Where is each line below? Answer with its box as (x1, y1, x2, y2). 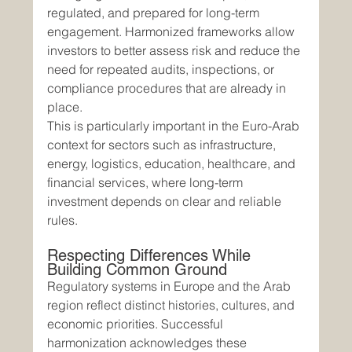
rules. (47, 212, 79, 229)
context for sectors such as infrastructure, (47, 137, 280, 153)
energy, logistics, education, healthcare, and (47, 156, 299, 172)
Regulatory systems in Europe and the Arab (47, 278, 295, 295)
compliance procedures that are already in (47, 80, 290, 97)
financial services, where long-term (47, 174, 247, 191)
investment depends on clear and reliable (47, 193, 285, 210)
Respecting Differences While (47, 246, 256, 266)
